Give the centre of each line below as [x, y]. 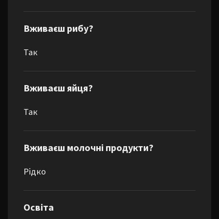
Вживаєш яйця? [58, 88]
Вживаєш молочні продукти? [88, 148]
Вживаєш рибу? [58, 29]
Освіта [39, 208]
